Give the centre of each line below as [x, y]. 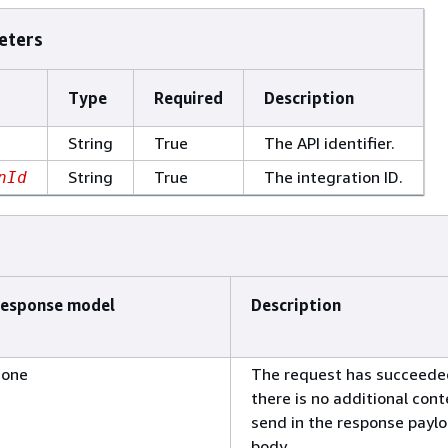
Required [188, 97]
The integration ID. [333, 176]
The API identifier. [329, 142]
